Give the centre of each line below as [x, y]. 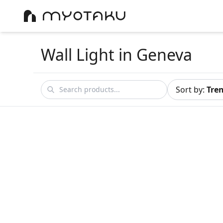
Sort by [189, 90]
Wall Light [78, 55]
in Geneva [154, 55]
